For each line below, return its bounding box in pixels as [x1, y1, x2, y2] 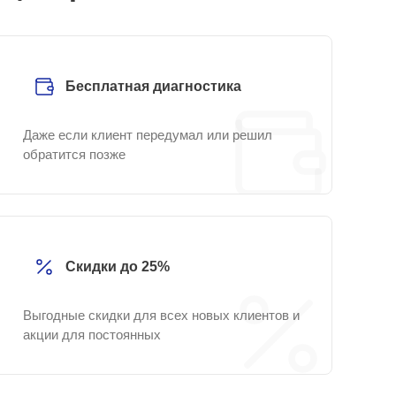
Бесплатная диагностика [65, 79, 241, 94]
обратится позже [23, 147, 126, 162]
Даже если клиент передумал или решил [23, 127, 272, 142]
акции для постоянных [23, 327, 161, 342]
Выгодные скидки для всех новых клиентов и [23, 308, 300, 323]
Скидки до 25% [65, 259, 170, 274]
